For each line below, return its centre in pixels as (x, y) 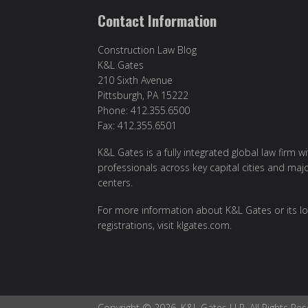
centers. (115, 183)
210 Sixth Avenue (135, 80)
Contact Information (157, 20)
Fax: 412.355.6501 (137, 125)
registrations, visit (137, 225)
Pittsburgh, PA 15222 (143, 95)
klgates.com (203, 225)
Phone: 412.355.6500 (144, 110)
